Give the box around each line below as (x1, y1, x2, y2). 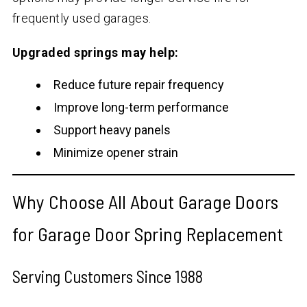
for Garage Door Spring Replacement (12, 222, 283, 246)
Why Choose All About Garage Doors (12, 190, 278, 214)
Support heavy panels (53, 123, 171, 138)
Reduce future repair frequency (53, 77, 224, 93)
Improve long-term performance (53, 100, 229, 115)
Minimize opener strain (53, 145, 178, 160)
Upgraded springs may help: (12, 45, 179, 60)
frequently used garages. (12, 11, 151, 26)
